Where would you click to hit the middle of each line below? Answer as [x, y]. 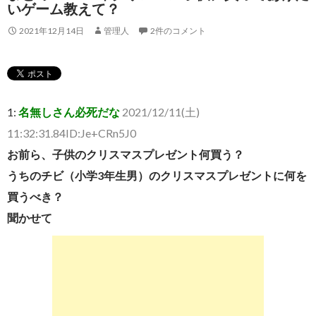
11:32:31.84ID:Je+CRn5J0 [72, 133]
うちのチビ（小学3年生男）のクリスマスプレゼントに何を [157, 176]
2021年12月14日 [51, 31]
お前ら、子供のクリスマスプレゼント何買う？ [126, 154]
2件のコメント [178, 31]
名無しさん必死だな [69, 112]
